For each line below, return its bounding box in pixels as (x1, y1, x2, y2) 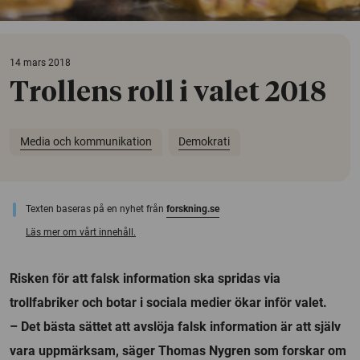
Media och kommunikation (19, 135, 152, 149)
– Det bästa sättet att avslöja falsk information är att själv (10, 318, 341, 334)
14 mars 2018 (10, 56, 71, 68)
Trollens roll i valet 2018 (10, 79, 326, 107)
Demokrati (178, 135, 231, 149)
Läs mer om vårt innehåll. (26, 226, 136, 238)
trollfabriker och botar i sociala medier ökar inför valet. (10, 294, 327, 310)
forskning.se (166, 202, 219, 215)
